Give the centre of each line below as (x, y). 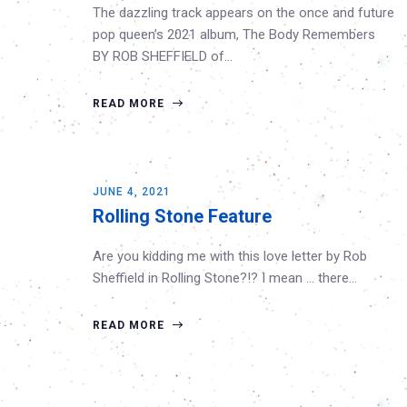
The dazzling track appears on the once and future (243, 13)
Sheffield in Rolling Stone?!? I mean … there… (225, 278)
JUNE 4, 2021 (132, 192)
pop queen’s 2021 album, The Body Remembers (234, 35)
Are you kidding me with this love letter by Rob (230, 256)
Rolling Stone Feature (182, 216)
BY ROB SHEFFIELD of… (163, 56)
